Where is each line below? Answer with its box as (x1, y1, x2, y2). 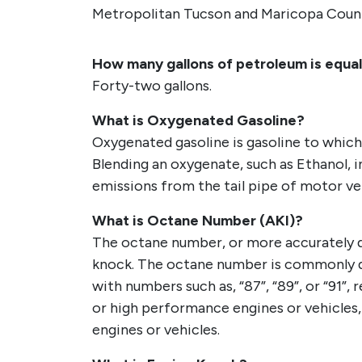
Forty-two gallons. (92, 77, 212, 95)
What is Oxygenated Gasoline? (92, 112, 305, 129)
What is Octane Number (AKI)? (92, 212, 303, 229)
